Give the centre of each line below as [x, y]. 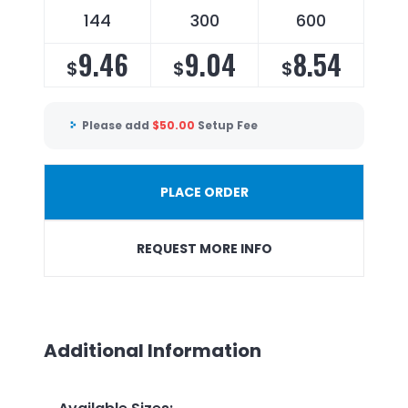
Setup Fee [228, 126]
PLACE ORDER [204, 192]
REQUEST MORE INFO [204, 248]
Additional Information [153, 350]
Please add [117, 126]
